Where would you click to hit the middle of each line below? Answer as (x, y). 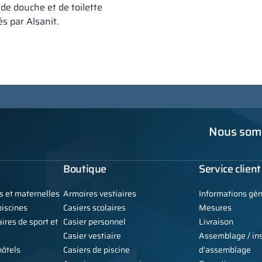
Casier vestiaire (92, 236)
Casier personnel (94, 222)
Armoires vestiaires (100, 194)
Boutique (85, 169)
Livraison (216, 222)
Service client (230, 169)
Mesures (215, 208)
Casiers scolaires (94, 208)
